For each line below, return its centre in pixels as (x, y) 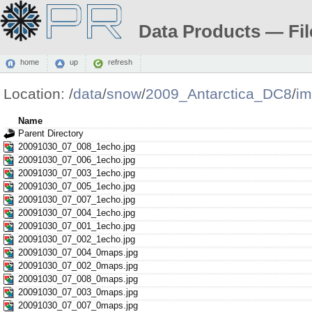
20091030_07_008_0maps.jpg (78, 279)
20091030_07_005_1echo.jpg (76, 186)
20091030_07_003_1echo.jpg (76, 173)
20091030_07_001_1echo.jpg (76, 226)
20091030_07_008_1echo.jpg (76, 146)
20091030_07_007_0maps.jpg (78, 305)
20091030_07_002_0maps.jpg (78, 265)
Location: (36, 94)
